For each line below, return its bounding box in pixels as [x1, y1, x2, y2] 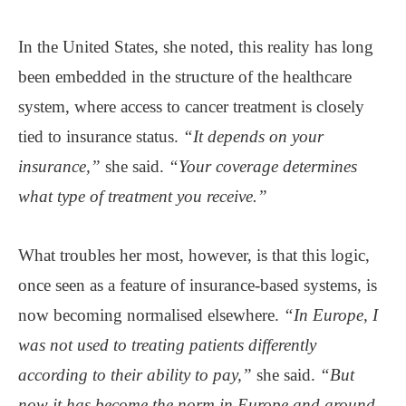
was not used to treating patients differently [18, 334, 316, 354]
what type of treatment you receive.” [18, 186, 267, 206]
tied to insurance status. [18, 126, 183, 146]
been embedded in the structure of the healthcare [18, 66, 352, 86]
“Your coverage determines [169, 156, 357, 176]
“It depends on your [183, 126, 324, 146]
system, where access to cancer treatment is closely [18, 96, 364, 116]
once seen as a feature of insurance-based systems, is [18, 275, 377, 295]
